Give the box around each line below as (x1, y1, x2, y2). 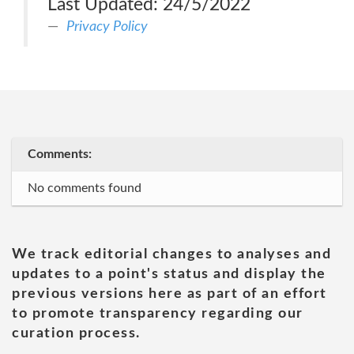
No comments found (28, 182, 141, 194)
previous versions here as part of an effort (12, 287, 327, 301)
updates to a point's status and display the (12, 267, 326, 281)
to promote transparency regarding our (12, 307, 303, 321)
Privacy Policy (66, 19, 148, 34)
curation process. (12, 326, 141, 341)
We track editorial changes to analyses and (12, 247, 331, 262)
